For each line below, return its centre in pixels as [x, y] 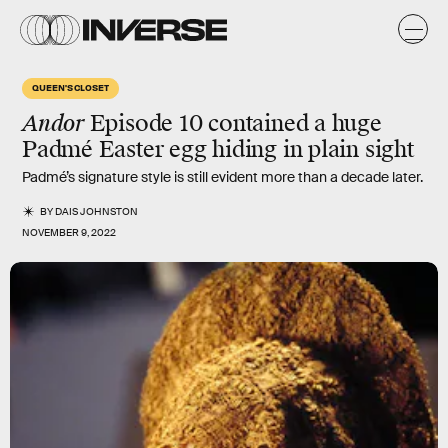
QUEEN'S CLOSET [70, 87]
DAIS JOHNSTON [97, 211]
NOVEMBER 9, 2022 [69, 232]
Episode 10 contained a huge [232, 123]
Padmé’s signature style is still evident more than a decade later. [222, 177]
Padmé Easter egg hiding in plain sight [218, 149]
